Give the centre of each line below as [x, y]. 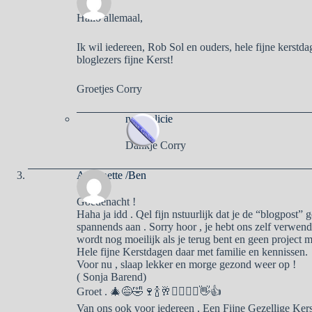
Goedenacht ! [106, 201]
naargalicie [149, 118]
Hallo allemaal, [110, 17]
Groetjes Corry [109, 88]
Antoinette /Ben [111, 175]
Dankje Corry [156, 145]
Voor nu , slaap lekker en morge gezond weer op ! [186, 264]
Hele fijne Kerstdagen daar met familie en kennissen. [192, 251]
